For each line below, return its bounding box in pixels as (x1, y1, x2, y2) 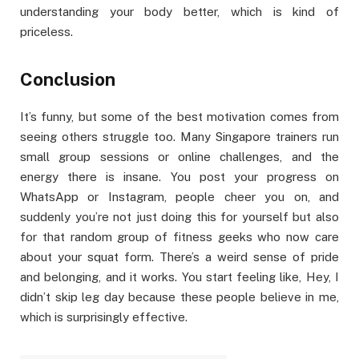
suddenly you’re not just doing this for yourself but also (20, 209, 339, 224)
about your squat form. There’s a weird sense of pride (20, 249, 339, 264)
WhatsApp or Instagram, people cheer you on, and (20, 189, 339, 204)
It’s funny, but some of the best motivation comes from (20, 109, 339, 123)
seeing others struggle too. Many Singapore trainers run (20, 129, 339, 143)
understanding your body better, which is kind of (20, 5, 339, 19)
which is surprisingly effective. (20, 309, 188, 324)
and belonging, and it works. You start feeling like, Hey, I (20, 269, 339, 284)
